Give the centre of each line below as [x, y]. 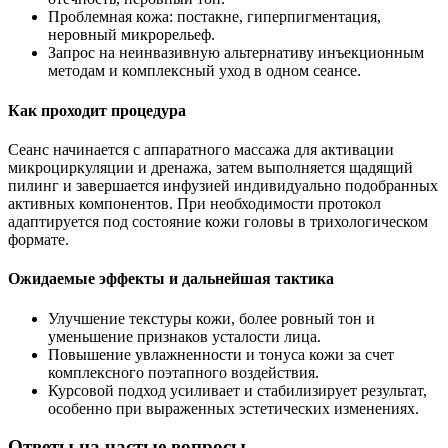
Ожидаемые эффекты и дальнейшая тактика [171, 279]
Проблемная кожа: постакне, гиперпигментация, [214, 17]
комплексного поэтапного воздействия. [183, 372]
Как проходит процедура [97, 110]
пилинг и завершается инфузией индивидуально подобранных [223, 185]
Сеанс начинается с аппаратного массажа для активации [201, 149]
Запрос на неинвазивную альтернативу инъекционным [236, 53]
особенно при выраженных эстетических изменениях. [233, 408]
